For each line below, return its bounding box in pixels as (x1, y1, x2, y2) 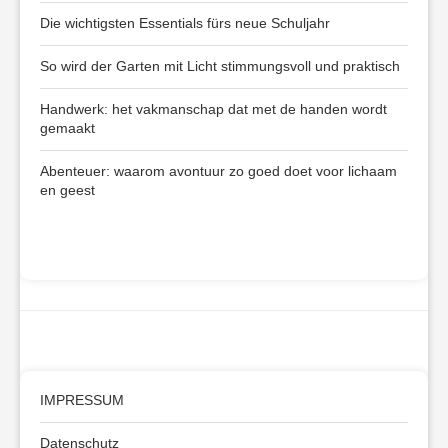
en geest (40, 182, 95, 199)
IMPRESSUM (40, 392, 124, 409)
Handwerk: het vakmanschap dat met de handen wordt (40, 101, 387, 118)
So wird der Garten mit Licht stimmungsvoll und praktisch (40, 58, 400, 75)
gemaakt (40, 120, 95, 137)
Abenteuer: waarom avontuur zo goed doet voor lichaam (40, 163, 397, 180)
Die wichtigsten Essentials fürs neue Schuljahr (40, 15, 330, 32)
